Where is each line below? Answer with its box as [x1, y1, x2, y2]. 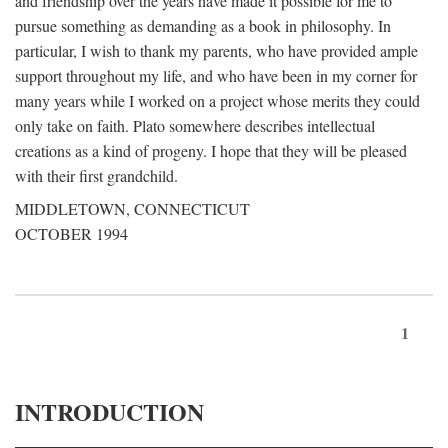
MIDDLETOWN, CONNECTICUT [15, 198, 250, 219]
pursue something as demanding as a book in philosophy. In [15, 15, 391, 36]
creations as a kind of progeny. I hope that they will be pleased [15, 140, 407, 161]
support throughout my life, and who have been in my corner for [15, 65, 417, 86]
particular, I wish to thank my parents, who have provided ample [15, 40, 418, 61]
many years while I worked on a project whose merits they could [15, 90, 420, 111]
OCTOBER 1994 [15, 223, 128, 244]
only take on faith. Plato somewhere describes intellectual [15, 115, 375, 136]
